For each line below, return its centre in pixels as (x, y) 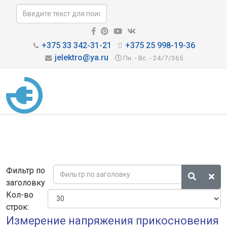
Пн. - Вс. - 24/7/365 (153, 58)
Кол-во (20, 195)
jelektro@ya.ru (82, 58)
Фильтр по (26, 171)
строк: (17, 207)
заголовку (27, 183)
